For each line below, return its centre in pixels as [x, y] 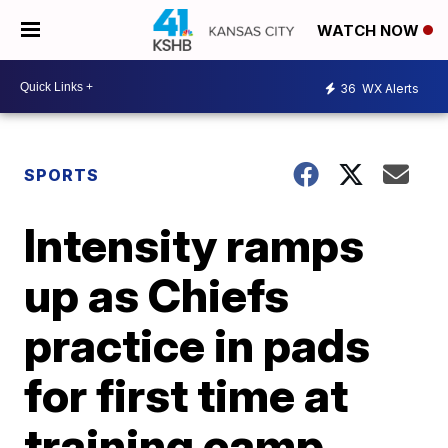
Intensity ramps [194, 245]
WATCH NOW [370, 31]
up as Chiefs [157, 295]
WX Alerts [389, 88]
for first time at [186, 395]
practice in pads [197, 345]
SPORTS [62, 175]
